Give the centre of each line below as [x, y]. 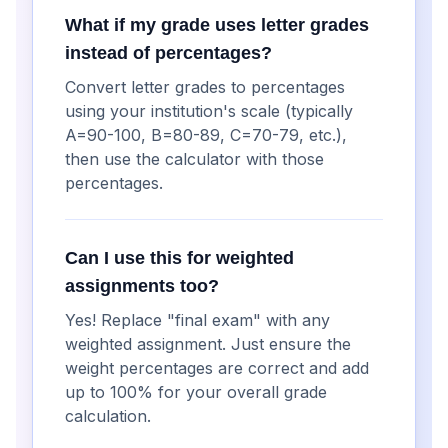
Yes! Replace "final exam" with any [197, 320]
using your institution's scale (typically [209, 111]
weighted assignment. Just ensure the [208, 344]
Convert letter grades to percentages [205, 87]
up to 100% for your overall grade [196, 392]
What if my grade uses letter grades [217, 25]
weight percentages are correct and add [217, 368]
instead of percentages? [168, 53]
